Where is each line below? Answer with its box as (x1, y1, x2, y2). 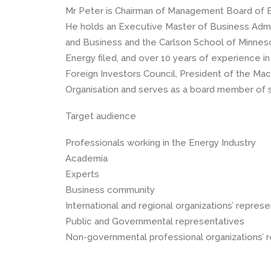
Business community (65, 184, 155, 195)
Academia (65, 153, 108, 164)
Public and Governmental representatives (65, 216, 244, 227)
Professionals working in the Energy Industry (65, 137, 256, 148)
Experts (65, 169, 99, 180)
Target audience (65, 111, 136, 122)
